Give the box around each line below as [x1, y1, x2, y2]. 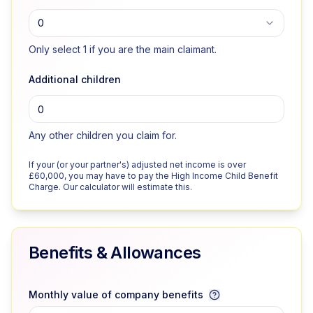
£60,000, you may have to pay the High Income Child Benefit [29, 170, 278, 181]
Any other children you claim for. [29, 129, 177, 141]
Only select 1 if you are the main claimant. [29, 43, 217, 55]
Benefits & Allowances [29, 242, 201, 263]
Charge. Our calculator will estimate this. [29, 182, 192, 192]
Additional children [29, 73, 121, 85]
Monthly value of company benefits [29, 289, 203, 300]
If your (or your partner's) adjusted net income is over [29, 159, 246, 170]
